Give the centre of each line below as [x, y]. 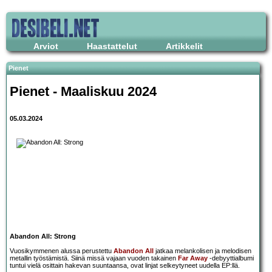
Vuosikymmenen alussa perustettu [62, 251]
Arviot [46, 46]
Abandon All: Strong [43, 236]
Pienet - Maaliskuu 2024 [83, 91]
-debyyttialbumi [231, 258]
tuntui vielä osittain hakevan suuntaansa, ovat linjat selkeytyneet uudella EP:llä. [125, 266]
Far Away [193, 258]
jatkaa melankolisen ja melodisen [202, 251]
